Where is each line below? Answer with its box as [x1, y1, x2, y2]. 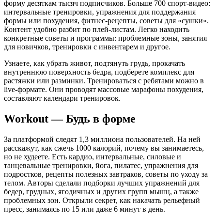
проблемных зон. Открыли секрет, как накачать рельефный [4, 196, 200, 205]
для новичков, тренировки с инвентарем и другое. [4, 43, 170, 51]
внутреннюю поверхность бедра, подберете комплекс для [4, 68, 194, 77]
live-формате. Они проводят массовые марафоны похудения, [4, 85, 203, 94]
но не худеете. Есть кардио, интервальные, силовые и [4, 153, 181, 161]
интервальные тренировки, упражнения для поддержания [4, 8, 196, 16]
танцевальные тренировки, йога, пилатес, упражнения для [4, 161, 198, 170]
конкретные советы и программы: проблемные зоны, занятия [4, 34, 207, 43]
